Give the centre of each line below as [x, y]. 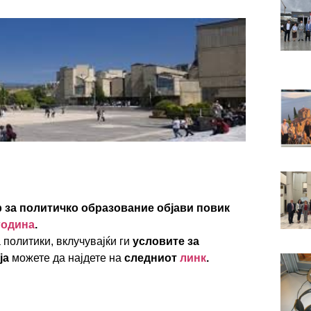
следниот [152, 258]
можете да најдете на [67, 258]
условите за [166, 242]
